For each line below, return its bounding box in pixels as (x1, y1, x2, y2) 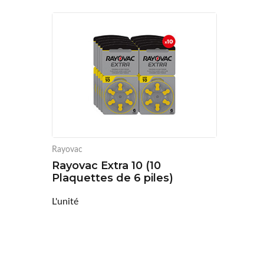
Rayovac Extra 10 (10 (51, 159, 161, 173)
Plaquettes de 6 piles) (51, 171, 173, 185)
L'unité (51, 194, 78, 207)
